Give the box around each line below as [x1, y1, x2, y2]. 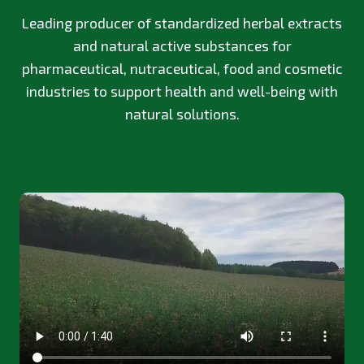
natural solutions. [124, 105, 240, 123]
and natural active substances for [72, 37, 292, 55]
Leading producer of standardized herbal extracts [22, 14, 342, 32]
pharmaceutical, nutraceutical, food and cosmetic [21, 59, 343, 78]
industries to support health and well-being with [26, 82, 338, 101]
